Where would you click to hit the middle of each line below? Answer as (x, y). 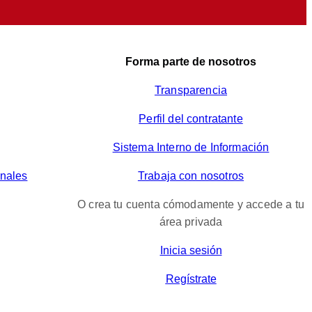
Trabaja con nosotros (191, 176)
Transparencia (191, 91)
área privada (191, 222)
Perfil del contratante (191, 119)
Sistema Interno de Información (191, 148)
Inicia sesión (191, 251)
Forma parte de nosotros (191, 62)
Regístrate (191, 279)
